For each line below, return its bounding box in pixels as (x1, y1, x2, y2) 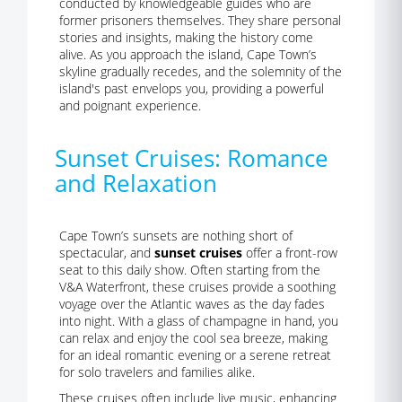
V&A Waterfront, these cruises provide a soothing (59, 278, 336, 295)
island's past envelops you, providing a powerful (59, 80, 324, 97)
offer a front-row (242, 244, 337, 261)
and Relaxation (55, 167, 217, 199)
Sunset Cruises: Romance (55, 142, 328, 174)
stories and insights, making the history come (59, 29, 313, 46)
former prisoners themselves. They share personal (59, 12, 341, 29)
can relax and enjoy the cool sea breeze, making (59, 329, 328, 346)
